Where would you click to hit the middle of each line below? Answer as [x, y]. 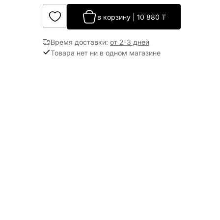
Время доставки [79, 42]
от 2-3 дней [130, 42]
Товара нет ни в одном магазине [106, 53]
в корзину [114, 17]
